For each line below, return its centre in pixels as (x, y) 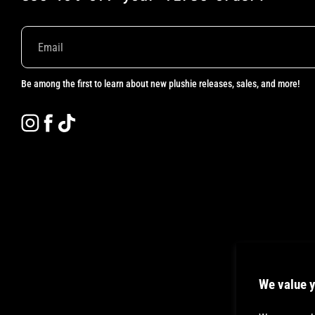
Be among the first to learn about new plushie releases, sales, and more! (161, 84)
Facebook (79, 114)
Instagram (62, 114)
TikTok (91, 114)
